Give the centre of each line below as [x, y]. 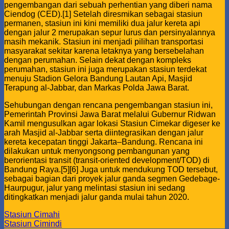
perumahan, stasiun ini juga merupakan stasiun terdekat [105, 69]
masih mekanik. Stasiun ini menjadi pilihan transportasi [104, 42]
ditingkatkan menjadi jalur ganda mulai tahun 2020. [97, 197]
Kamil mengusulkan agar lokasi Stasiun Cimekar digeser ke [112, 123]
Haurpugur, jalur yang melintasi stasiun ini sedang [95, 188]
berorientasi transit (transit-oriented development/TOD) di [107, 160]
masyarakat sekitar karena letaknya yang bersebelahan [104, 51]
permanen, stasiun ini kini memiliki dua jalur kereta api [102, 23]
